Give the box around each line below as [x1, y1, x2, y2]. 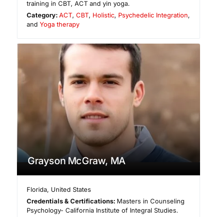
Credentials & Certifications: [27, 197, 117, 205]
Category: [27, 11, 60, 19]
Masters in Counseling [117, 197, 185, 205]
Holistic [93, 11, 115, 19]
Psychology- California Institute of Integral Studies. [27, 206, 178, 215]
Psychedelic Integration [118, 11, 188, 19]
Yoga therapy [40, 20, 79, 28]
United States [51, 186, 92, 194]
